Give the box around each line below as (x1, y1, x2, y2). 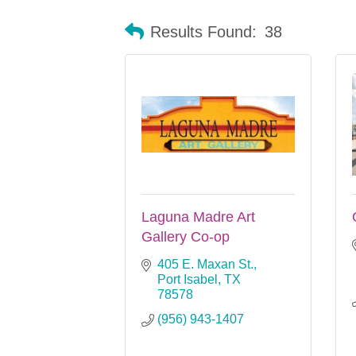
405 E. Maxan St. (157, 257, 253, 271)
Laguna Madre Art (141, 208, 255, 225)
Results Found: (150, 23, 257, 41)
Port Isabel (157, 272, 218, 286)
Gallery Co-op (141, 228, 230, 245)
